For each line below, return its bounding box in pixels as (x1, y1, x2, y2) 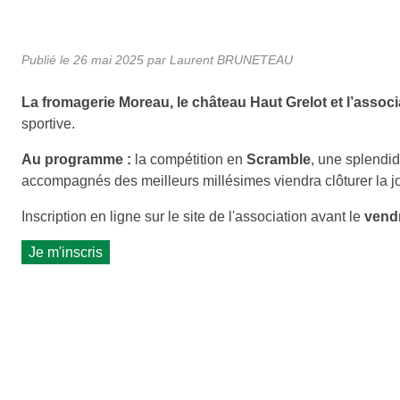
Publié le (21, 52, 73, 67)
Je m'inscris (29, 244, 103, 260)
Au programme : (21, 151, 131, 167)
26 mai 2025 (73, 52, 144, 67)
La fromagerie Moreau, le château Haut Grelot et (21, 94, 346, 110)
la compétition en (131, 151, 246, 167)
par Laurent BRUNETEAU (144, 52, 293, 67)
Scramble (246, 151, 311, 167)
